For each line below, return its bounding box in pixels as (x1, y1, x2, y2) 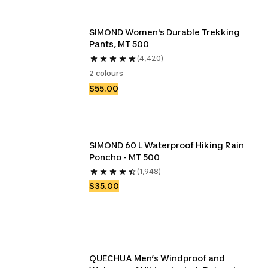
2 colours (89, 69, 124, 78)
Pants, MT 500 (89, 39, 150, 49)
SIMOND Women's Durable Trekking (89, 27, 240, 37)
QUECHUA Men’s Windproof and (89, 253, 226, 263)
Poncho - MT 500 (89, 152, 160, 162)
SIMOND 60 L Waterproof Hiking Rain (89, 140, 245, 150)
